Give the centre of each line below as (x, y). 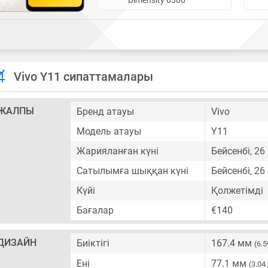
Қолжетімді (237, 191)
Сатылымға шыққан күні (133, 171)
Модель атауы (109, 131)
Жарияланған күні (118, 151)
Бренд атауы (105, 112)
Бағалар (95, 210)
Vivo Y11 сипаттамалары (83, 77)
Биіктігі (93, 243)
